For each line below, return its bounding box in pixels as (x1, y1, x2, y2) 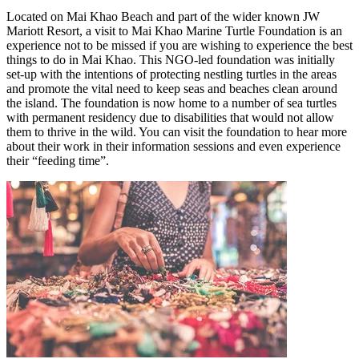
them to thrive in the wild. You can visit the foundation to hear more (6, 125, 347, 139)
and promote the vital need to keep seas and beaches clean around (6, 82, 337, 96)
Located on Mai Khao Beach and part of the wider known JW (6, 10, 320, 24)
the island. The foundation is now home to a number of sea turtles (6, 96, 337, 111)
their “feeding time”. (6, 154, 109, 168)
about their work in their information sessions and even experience (6, 139, 341, 154)
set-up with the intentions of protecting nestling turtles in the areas (6, 67, 337, 82)
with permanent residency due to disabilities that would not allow (6, 111, 334, 125)
